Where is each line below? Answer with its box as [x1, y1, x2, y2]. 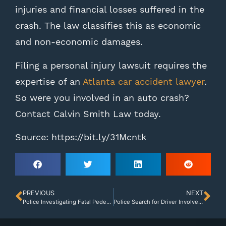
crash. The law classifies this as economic [15, 20, 201, 31]
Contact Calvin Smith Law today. [15, 108, 164, 119]
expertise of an [15, 76, 83, 87]
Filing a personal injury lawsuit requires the [15, 60, 207, 71]
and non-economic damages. [15, 36, 146, 47]
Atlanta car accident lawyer [83, 76, 204, 87]
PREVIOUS [23, 189, 54, 197]
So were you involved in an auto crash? [15, 92, 189, 103]
